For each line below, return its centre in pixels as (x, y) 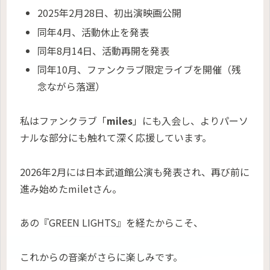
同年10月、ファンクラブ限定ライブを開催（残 (140, 69)
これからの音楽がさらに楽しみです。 (101, 257)
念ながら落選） (71, 86)
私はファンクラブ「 (63, 120)
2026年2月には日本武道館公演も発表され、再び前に (135, 171)
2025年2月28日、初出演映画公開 (110, 13)
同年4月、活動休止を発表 (93, 32)
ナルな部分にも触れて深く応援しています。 (116, 137)
